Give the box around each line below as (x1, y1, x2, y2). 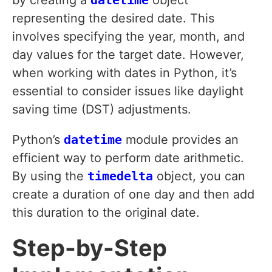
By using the (12, 169, 87, 184)
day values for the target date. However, (12, 47, 244, 63)
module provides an (122, 132, 239, 148)
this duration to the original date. (12, 205, 200, 220)
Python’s (12, 132, 64, 148)
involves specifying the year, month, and (12, 29, 245, 44)
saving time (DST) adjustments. (12, 102, 191, 117)
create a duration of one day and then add (12, 187, 254, 202)
